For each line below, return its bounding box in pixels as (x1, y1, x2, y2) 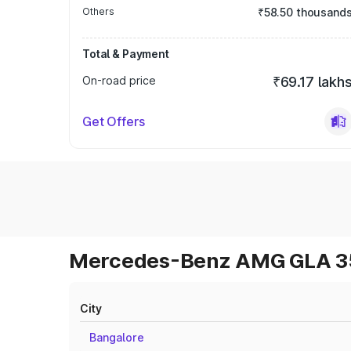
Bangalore (89, 331, 144, 344)
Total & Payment (82, 47, 169, 60)
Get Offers (82, 114, 145, 129)
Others (82, 5, 114, 17)
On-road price (82, 74, 156, 87)
